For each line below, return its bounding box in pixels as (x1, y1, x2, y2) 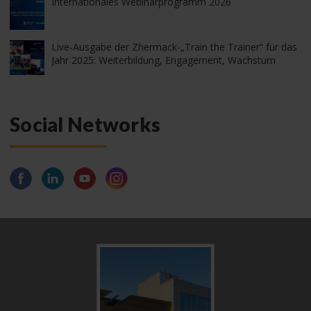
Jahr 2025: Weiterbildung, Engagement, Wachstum (51, 53, 276, 67)
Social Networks (10, 112, 161, 136)
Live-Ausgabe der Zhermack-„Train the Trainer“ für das (51, 40, 297, 53)
